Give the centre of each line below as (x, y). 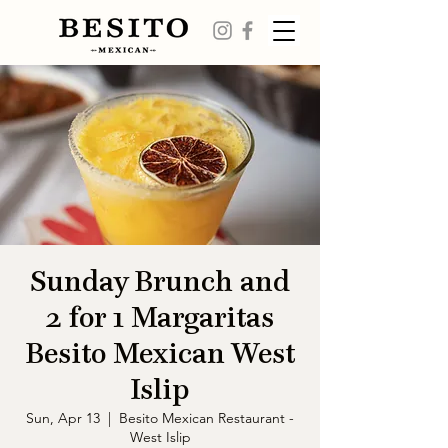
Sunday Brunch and (160, 283)
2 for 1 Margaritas (160, 319)
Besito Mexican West (160, 355)
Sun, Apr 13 (63, 418)
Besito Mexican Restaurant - (206, 418)
